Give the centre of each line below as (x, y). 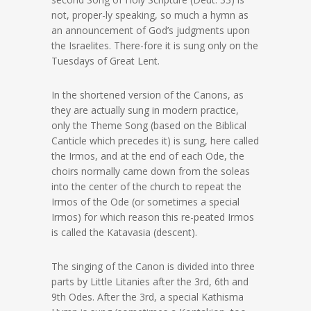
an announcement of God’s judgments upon (151, 31)
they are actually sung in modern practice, (145, 110)
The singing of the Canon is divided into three (153, 267)
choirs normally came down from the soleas (151, 171)
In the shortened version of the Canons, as (148, 95)
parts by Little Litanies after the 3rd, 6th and (150, 282)
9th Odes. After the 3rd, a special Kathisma (148, 297)
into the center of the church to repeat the (146, 187)
